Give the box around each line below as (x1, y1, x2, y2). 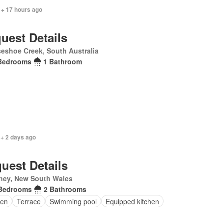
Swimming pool (49, 196, 97, 206)
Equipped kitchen (105, 196, 159, 206)
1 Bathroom (43, 56, 82, 66)
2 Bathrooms (43, 184, 86, 194)
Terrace (16, 196, 41, 206)
